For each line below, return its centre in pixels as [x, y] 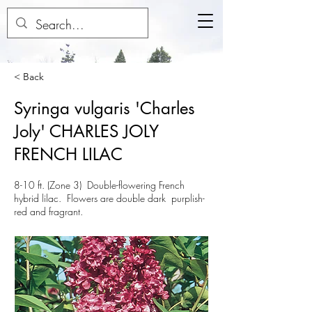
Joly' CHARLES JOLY [86, 131]
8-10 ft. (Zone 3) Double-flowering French [99, 185]
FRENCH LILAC [68, 154]
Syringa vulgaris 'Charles [104, 108]
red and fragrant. [48, 211]
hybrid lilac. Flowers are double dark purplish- [109, 198]
